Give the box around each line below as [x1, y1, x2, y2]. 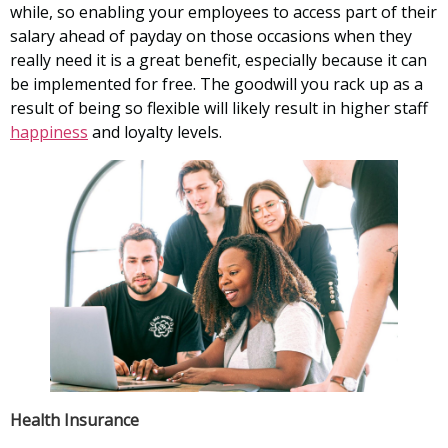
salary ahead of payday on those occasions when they [10, 24, 412, 47]
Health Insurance [10, 408, 139, 431]
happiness [10, 120, 88, 143]
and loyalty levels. [88, 120, 222, 143]
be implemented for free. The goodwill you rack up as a [10, 72, 423, 95]
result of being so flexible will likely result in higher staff [10, 96, 428, 119]
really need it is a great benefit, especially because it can [10, 48, 427, 71]
